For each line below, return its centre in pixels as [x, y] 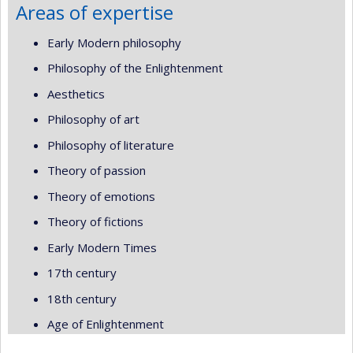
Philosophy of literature [111, 145]
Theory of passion [97, 170]
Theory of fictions [95, 221]
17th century [82, 273]
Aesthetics [76, 93]
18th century [82, 298]
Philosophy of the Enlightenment [135, 68]
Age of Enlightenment [106, 324]
